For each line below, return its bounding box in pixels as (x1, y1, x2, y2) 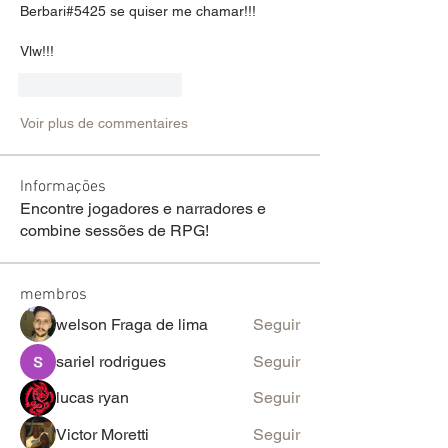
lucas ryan (56, 387, 129, 407)
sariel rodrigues (56, 351, 166, 371)
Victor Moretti (56, 424, 149, 444)
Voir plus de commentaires (20, 114, 188, 131)
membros (20, 284, 87, 305)
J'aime (48, 77, 83, 92)
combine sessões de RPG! (20, 220, 209, 240)
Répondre (127, 77, 182, 92)
